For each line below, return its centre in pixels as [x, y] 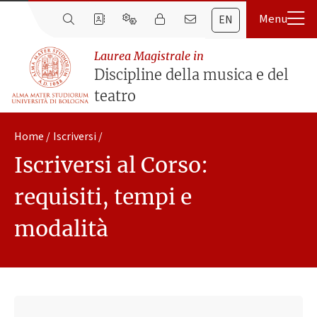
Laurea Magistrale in [149, 56]
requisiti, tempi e [103, 197]
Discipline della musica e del [191, 75]
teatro [115, 96]
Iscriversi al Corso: [111, 165]
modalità [61, 229]
